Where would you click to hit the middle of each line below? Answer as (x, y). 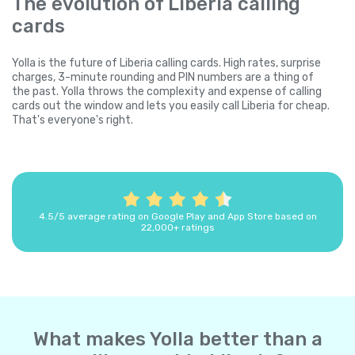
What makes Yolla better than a (177, 340)
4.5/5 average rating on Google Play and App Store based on (177, 217)
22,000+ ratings (177, 228)
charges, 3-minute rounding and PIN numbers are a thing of (163, 78)
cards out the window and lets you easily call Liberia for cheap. (171, 106)
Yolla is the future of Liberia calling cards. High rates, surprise (166, 63)
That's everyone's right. (73, 120)
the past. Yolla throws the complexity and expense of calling (167, 92)
